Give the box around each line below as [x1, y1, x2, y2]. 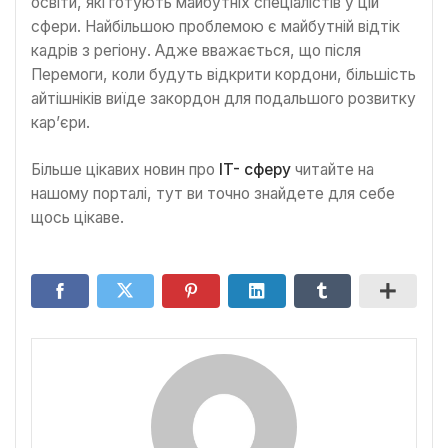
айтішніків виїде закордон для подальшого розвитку [31, 88, 416, 108]
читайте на [291, 160, 374, 180]
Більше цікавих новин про [31, 160, 219, 180]
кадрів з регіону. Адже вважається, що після [31, 40, 361, 60]
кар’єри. [31, 112, 90, 132]
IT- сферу [219, 160, 291, 180]
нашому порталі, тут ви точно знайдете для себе [31, 184, 395, 204]
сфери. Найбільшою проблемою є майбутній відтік [31, 16, 400, 36]
